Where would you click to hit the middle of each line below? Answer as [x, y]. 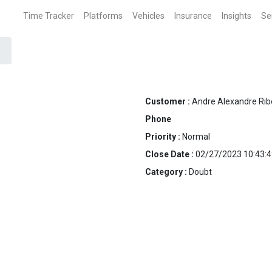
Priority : [164, 137]
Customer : [168, 101]
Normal [196, 137]
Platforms [103, 16]
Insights [236, 16]
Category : [167, 172]
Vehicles [148, 16]
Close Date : [170, 154]
